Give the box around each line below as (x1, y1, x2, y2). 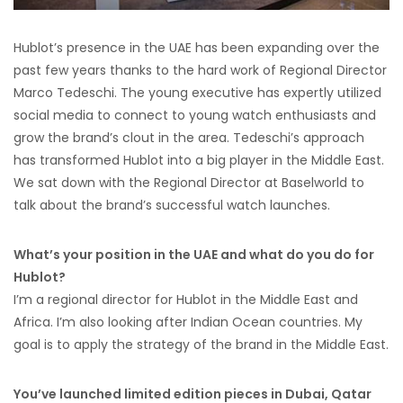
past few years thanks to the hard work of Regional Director (13, 61, 387, 80)
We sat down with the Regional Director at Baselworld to (13, 174, 364, 193)
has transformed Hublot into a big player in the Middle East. (13, 151, 384, 170)
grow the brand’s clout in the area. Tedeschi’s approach (13, 129, 364, 148)
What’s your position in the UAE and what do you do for (13, 246, 374, 264)
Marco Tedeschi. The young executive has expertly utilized (13, 84, 381, 103)
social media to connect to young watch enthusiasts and (13, 106, 376, 125)
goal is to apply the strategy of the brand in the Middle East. (13, 336, 389, 354)
